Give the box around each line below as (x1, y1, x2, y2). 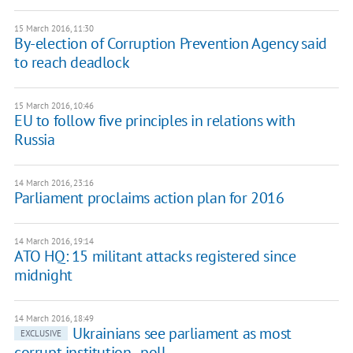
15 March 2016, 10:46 (13, 100, 94, 112)
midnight (13, 265, 72, 286)
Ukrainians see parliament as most (72, 323, 292, 344)
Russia (13, 129, 55, 150)
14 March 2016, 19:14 (13, 236, 94, 247)
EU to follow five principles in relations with (13, 110, 295, 132)
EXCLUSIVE (20, 328, 61, 340)
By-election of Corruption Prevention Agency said (13, 33, 327, 54)
